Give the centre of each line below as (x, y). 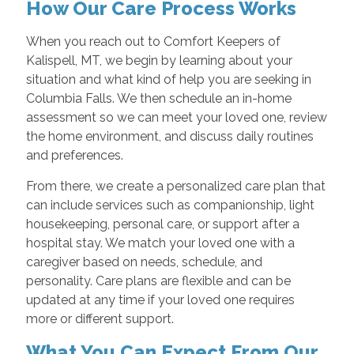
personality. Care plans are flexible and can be (158, 281)
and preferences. (74, 155)
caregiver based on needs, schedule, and (144, 262)
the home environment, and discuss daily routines (169, 136)
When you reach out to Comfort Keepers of (153, 41)
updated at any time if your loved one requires (160, 299)
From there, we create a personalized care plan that (175, 186)
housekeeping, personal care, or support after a (162, 224)
